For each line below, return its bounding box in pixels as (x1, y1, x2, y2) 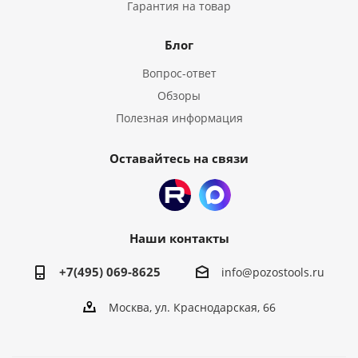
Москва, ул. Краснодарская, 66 (108, 300, 276, 316)
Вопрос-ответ (141, 66, 217, 81)
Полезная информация (115, 110, 243, 125)
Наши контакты (129, 230, 229, 246)
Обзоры (157, 88, 201, 103)
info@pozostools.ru (221, 265, 324, 280)
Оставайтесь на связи (109, 150, 249, 166)
